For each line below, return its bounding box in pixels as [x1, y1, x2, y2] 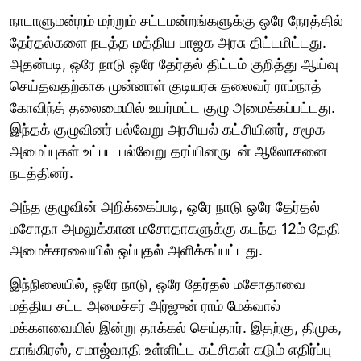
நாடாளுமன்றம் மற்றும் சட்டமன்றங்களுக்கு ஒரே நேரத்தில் [10, 11, 343, 29]
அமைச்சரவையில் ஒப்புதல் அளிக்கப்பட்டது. [10, 241, 263, 259]
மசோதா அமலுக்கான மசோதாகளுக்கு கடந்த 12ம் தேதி [10, 219, 340, 237]
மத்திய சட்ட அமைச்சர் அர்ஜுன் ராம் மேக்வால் [10, 297, 280, 314]
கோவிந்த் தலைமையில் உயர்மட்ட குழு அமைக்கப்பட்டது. [10, 98, 335, 116]
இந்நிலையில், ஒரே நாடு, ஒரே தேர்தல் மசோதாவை [10, 275, 305, 293]
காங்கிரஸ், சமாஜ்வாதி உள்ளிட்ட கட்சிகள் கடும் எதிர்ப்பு [10, 340, 331, 358]
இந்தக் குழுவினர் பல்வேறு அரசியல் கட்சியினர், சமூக [10, 120, 325, 138]
